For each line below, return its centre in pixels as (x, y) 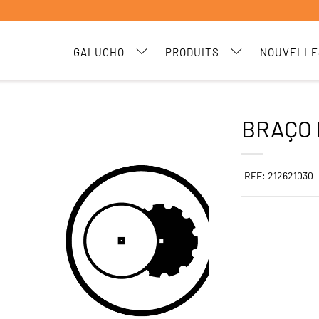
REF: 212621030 (279, 176)
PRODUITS (192, 52)
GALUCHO (99, 52)
